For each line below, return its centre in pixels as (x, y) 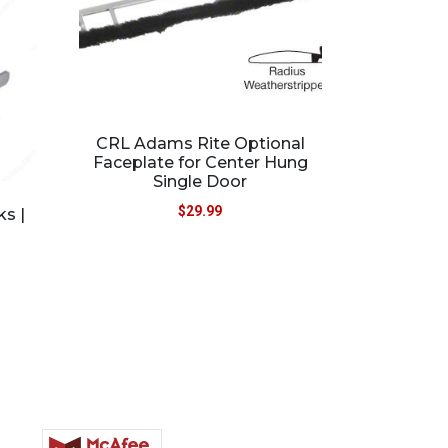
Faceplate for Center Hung (200, 163)
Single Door (200, 182)
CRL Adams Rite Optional (200, 144)
